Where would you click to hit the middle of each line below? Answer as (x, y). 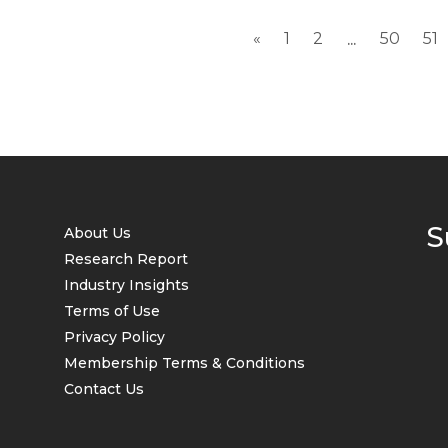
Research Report (126, 259)
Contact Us (104, 389)
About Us (97, 233)
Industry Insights (126, 285)
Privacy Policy (114, 337)
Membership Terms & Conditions (184, 363)
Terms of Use (112, 311)
